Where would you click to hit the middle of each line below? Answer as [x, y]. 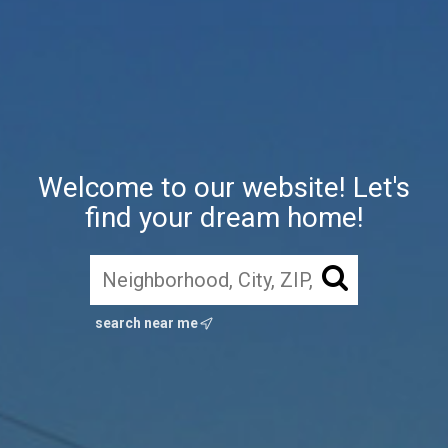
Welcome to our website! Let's [224, 187]
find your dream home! [224, 217]
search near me [147, 322]
